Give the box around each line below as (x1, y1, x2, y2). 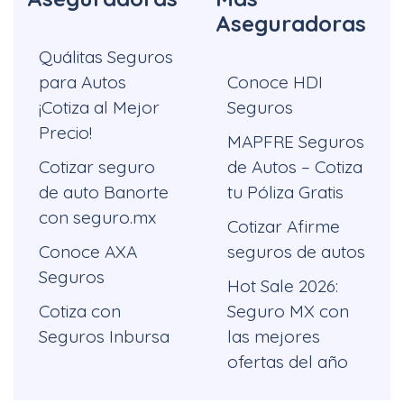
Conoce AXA (39, 240, 137, 262)
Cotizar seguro (39, 155, 155, 178)
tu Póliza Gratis (227, 180, 344, 203)
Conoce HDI (227, 70, 323, 93)
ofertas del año (227, 350, 348, 372)
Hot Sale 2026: (227, 274, 338, 297)
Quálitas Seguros (39, 45, 173, 68)
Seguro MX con (227, 299, 349, 322)
